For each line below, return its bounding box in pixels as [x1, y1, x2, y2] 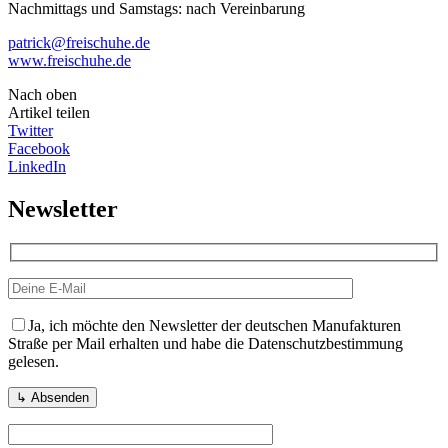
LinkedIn [8, 157, 66, 175]
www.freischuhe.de [8, 51, 131, 69]
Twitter [8, 121, 53, 139]
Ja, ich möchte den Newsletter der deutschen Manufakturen [28, 317, 401, 335]
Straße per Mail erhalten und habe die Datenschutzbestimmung [8, 335, 403, 353]
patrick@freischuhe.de [8, 33, 150, 51]
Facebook [8, 139, 70, 157]
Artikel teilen [8, 103, 90, 121]
